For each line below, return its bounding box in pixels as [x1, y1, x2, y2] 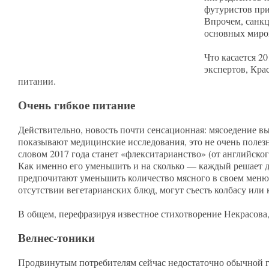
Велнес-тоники [18, 229, 95, 246]
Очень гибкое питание [18, 97, 135, 113]
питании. [18, 74, 61, 87]
